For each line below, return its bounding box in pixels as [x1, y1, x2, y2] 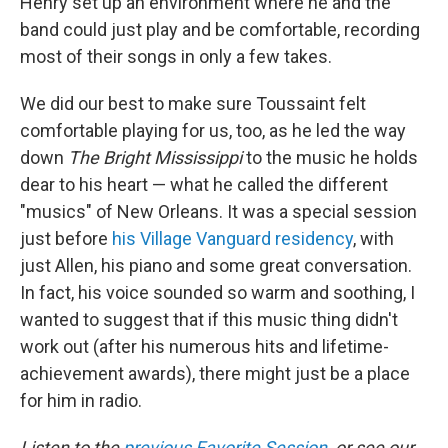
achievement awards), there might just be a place [20, 363, 410, 384]
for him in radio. [20, 390, 142, 411]
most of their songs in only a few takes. [20, 46, 332, 67]
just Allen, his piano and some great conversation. [20, 255, 412, 276]
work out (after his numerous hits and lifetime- [20, 336, 389, 357]
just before [20, 228, 112, 249]
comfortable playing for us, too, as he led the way [20, 120, 406, 141]
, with [353, 228, 394, 249]
